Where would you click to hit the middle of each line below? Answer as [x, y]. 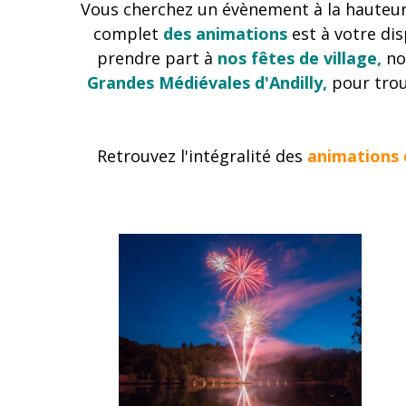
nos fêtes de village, [300, 58]
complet [128, 34]
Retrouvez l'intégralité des [202, 156]
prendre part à [157, 58]
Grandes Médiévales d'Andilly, [209, 82]
